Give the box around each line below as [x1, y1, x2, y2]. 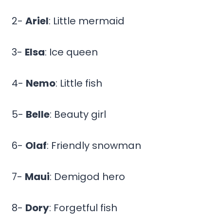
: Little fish [55, 76, 102, 90]
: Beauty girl [50, 107, 106, 121]
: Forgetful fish [49, 200, 117, 215]
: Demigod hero [50, 169, 125, 183]
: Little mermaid [49, 14, 125, 28]
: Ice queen [45, 45, 98, 59]
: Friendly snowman [47, 138, 141, 152]
